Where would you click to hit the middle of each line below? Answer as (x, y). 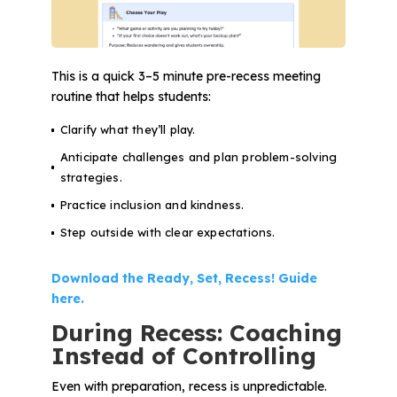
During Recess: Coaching (196, 333)
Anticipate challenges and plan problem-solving (198, 157)
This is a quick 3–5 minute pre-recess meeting (186, 77)
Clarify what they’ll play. (128, 130)
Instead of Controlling (183, 356)
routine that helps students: (131, 97)
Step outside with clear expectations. (167, 233)
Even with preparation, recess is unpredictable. (189, 387)
